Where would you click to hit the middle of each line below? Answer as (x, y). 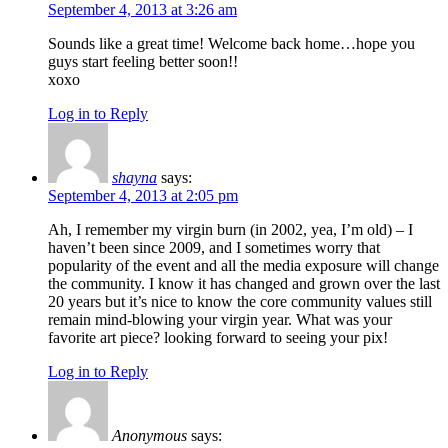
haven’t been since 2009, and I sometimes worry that (214, 247)
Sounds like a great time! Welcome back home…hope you (231, 43)
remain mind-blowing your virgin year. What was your (220, 319)
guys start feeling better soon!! (143, 61)
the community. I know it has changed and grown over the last (244, 283)
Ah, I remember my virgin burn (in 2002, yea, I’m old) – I (230, 229)
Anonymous (149, 435)
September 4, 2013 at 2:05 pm (143, 195)
